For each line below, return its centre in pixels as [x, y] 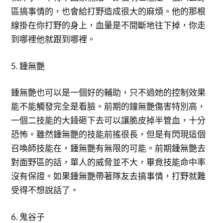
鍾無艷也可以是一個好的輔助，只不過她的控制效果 [109, 92]
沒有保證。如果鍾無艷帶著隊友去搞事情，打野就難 [109, 176]
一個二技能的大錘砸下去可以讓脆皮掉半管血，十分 [109, 120]
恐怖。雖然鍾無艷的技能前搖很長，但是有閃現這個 [109, 134]
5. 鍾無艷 [28, 66]
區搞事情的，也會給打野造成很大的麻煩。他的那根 [109, 11]
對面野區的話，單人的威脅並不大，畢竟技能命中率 [109, 162]
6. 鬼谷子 [28, 217]
